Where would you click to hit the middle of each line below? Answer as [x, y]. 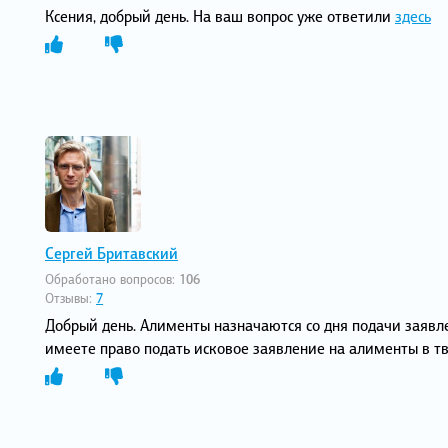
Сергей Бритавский [111, 252]
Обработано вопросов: [112, 279]
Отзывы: [70, 298]
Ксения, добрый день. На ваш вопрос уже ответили [220, 15]
